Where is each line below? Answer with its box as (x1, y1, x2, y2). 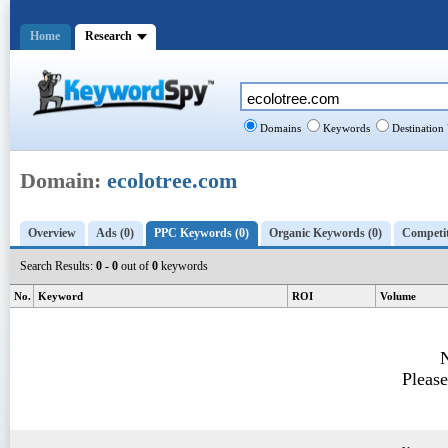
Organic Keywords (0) (269, 226, 382, 240)
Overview (28, 226, 76, 240)
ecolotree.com (107, 168, 237, 193)
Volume (380, 290, 416, 302)
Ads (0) (96, 226, 134, 240)
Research (85, 29, 132, 43)
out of (118, 259, 152, 273)
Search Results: (20, 259, 96, 273)
